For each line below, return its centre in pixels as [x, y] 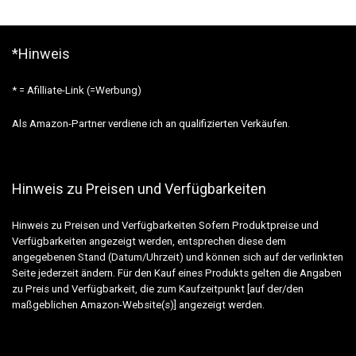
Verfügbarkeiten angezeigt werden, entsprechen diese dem [149, 242]
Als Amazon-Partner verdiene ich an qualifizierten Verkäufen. [151, 124]
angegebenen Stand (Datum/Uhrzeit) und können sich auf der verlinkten [178, 257]
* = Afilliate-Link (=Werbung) [77, 91]
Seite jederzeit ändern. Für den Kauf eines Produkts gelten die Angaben [177, 273]
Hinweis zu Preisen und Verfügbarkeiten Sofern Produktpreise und [165, 226]
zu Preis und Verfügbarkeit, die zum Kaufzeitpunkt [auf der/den [158, 289]
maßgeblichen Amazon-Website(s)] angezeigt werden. [138, 305]
